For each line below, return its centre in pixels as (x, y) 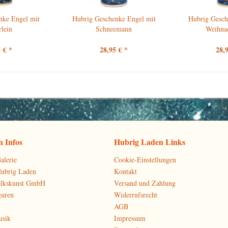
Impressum (130, 218)
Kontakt (125, 171)
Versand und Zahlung (145, 183)
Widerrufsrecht (136, 195)
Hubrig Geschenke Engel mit (114, 19)
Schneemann (114, 29)
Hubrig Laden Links (150, 142)
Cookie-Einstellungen (145, 160)
